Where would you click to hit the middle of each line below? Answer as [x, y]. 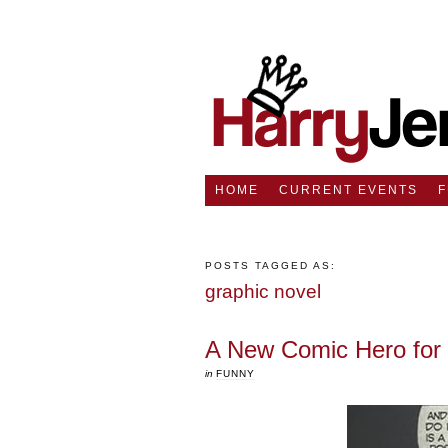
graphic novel [263, 291]
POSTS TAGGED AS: [270, 265]
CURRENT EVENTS [348, 190]
